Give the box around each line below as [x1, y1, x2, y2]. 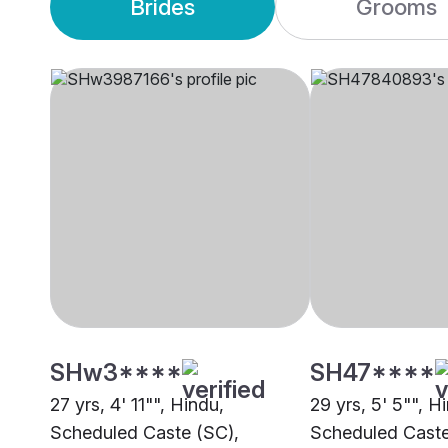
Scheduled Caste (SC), [50, 422, 239, 444]
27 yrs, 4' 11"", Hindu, [50, 394, 224, 416]
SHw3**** [50, 358, 182, 388]
